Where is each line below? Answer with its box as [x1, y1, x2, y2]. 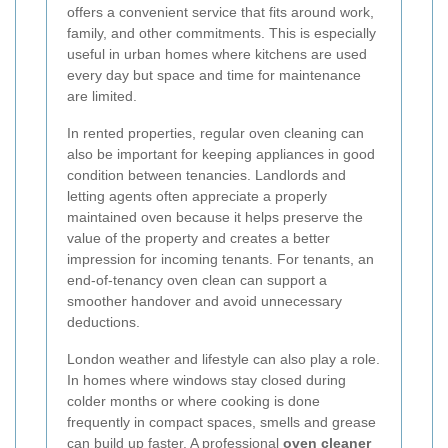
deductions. [67, 314, 140, 331]
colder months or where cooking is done [67, 393, 320, 410]
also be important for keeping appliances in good [67, 146, 375, 163]
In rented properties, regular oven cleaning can [67, 125, 364, 142]
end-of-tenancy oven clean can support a [67, 272, 327, 289]
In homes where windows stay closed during [67, 372, 346, 389]
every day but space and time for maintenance [67, 67, 361, 84]
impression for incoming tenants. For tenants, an [67, 251, 374, 268]
